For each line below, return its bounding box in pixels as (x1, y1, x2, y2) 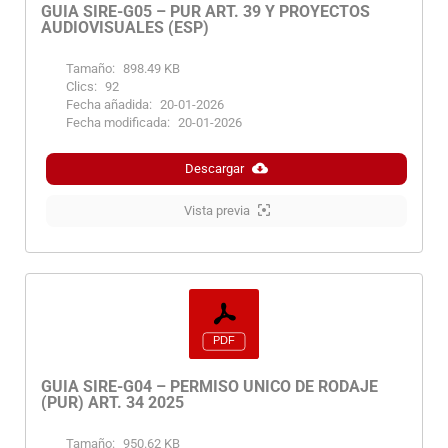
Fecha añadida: (66, 96, 152, 112)
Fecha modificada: (66, 114, 170, 130)
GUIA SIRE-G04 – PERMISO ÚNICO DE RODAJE (41, 376, 378, 396)
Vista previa (183, 202, 250, 218)
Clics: (66, 78, 97, 94)
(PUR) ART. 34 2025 (41, 392, 184, 412)
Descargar (185, 160, 244, 176)
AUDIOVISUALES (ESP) (41, 17, 209, 37)
